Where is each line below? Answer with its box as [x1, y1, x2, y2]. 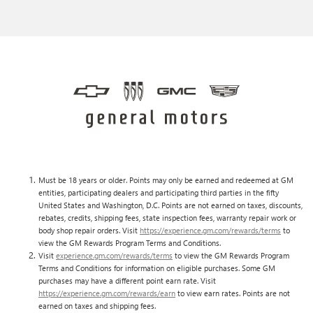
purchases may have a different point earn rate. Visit [38, 275, 216, 286]
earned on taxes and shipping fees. [38, 300, 156, 311]
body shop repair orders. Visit [38, 224, 140, 235]
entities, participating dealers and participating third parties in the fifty [38, 187, 279, 198]
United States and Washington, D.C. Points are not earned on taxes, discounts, [38, 199, 303, 210]
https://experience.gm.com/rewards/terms [140, 224, 281, 235]
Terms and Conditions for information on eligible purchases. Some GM [38, 262, 275, 273]
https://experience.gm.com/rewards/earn [38, 287, 175, 298]
